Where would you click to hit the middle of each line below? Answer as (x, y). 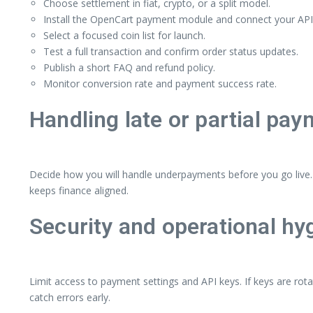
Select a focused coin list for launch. (124, 35)
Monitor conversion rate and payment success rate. (160, 83)
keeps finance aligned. (79, 190)
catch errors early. (70, 297)
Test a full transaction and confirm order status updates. (171, 51)
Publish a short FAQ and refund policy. (129, 67)
